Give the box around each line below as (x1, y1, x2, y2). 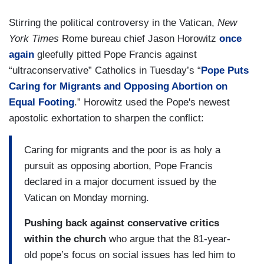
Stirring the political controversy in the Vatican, (9, 17, 217, 29)
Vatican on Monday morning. (24, 192, 149, 203)
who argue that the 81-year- (106, 233, 230, 245)
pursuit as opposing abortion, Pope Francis (24, 160, 213, 171)
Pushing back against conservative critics (24, 217, 219, 229)
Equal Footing (9, 97, 74, 108)
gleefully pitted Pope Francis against (34, 49, 197, 61)
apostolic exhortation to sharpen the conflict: (9, 113, 204, 124)
